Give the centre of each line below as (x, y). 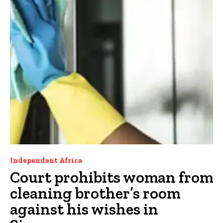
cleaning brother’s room (95, 193)
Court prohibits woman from (111, 177)
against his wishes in (84, 209)
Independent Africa (46, 160)
